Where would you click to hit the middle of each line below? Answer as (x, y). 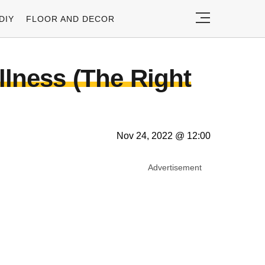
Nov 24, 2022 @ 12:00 (164, 136)
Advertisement (175, 167)
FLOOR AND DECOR (70, 19)
